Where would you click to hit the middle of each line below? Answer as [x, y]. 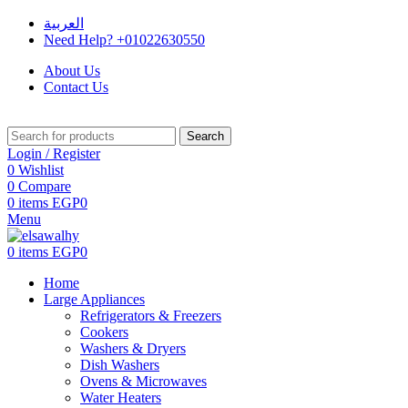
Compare [45, 186]
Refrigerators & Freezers [151, 316]
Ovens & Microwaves [143, 381]
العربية [64, 23]
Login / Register [54, 153]
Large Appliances [94, 299]
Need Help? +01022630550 [124, 40]
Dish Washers [120, 365]
